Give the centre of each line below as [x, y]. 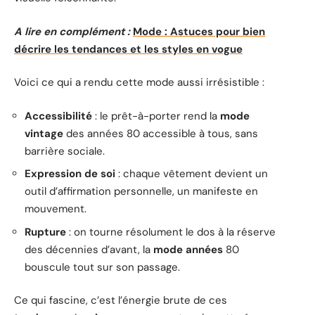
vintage [44, 133]
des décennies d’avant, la [89, 249]
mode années [188, 249]
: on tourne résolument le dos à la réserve [171, 232]
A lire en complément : [72, 31]
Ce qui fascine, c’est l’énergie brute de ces [121, 301]
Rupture [45, 232]
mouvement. [56, 209]
